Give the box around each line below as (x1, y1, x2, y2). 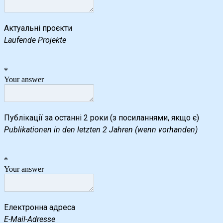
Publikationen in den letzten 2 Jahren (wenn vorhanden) (4, 124, 198, 134)
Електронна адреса (4, 202, 75, 212)
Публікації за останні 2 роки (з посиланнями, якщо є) (4, 112, 199, 122)
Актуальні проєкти (4, 23, 72, 33)
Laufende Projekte (4, 35, 66, 45)
